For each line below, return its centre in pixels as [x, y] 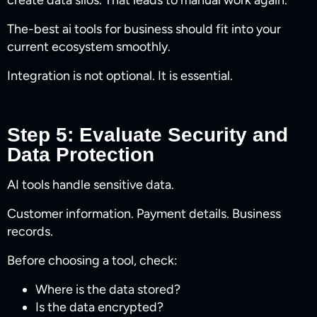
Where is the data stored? [108, 290]
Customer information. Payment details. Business [144, 214]
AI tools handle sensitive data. [91, 185]
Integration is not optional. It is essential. [120, 76]
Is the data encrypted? [99, 307]
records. [30, 232]
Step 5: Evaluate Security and [148, 135]
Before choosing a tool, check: [92, 261]
